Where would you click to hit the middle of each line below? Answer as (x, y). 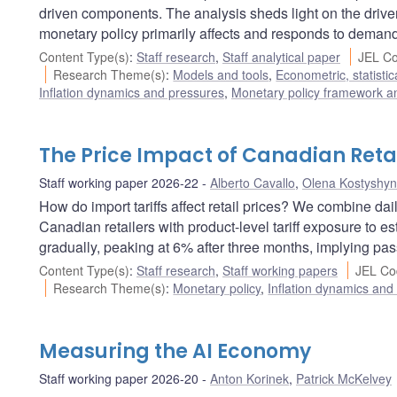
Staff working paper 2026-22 (119, 182)
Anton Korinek (249, 378)
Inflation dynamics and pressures (132, 92)
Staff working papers (280, 270)
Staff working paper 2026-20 (119, 378)
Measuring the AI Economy (175, 351)
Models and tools (221, 74)
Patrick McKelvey (344, 378)
